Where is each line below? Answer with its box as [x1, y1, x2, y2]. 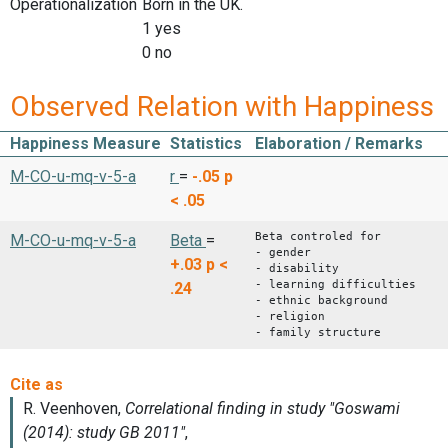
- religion [255, 310, 325, 324]
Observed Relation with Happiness [10, 90, 434, 124]
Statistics [170, 134, 242, 154]
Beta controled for [255, 230, 381, 244]
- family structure [255, 326, 381, 340]
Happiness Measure [10, 134, 161, 154]
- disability [255, 262, 339, 276]
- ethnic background [255, 294, 388, 308]
